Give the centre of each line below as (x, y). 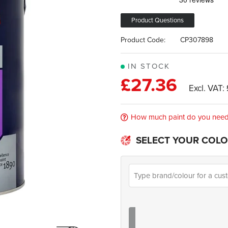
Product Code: (144, 40)
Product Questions (158, 20)
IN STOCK (148, 66)
